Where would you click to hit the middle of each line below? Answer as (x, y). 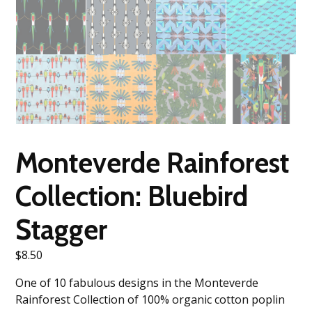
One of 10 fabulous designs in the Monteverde (137, 282)
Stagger (62, 229)
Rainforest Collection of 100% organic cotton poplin (150, 299)
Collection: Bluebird (132, 196)
